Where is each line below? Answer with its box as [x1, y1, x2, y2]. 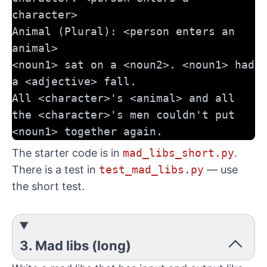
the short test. [12, 180, 85, 193]
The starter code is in [12, 147, 123, 159]
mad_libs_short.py [123, 147, 234, 159]
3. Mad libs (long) [20, 238, 131, 253]
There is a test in [12, 163, 99, 176]
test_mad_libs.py [99, 163, 204, 176]
